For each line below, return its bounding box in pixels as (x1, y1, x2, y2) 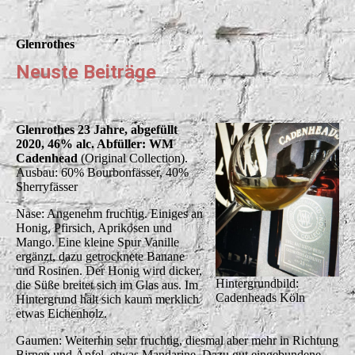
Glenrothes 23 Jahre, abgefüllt (16, 122, 177, 136)
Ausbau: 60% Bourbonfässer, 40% (16, 165, 189, 179)
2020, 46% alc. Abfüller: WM (16, 136, 174, 151)
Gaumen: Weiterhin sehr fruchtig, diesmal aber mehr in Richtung (16, 333, 338, 347)
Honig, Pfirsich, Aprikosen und (16, 220, 172, 235)
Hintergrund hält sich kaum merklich (16, 292, 199, 306)
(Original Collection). (78, 151, 188, 165)
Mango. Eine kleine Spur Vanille (16, 235, 179, 249)
